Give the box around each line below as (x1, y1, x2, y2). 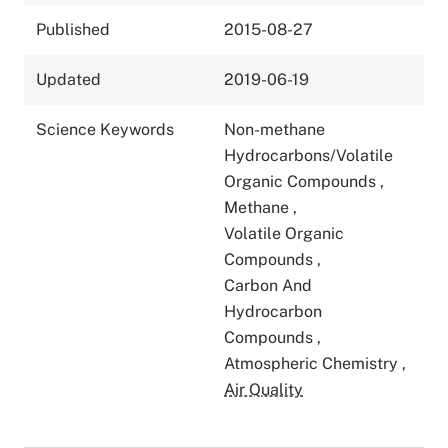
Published (36, 19, 110, 39)
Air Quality (224, 379, 303, 399)
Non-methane (224, 119, 325, 139)
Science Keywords (36, 119, 174, 139)
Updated (36, 69, 101, 89)
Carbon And (224, 275, 312, 295)
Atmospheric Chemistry (224, 353, 402, 373)
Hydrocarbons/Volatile (224, 145, 393, 165)
